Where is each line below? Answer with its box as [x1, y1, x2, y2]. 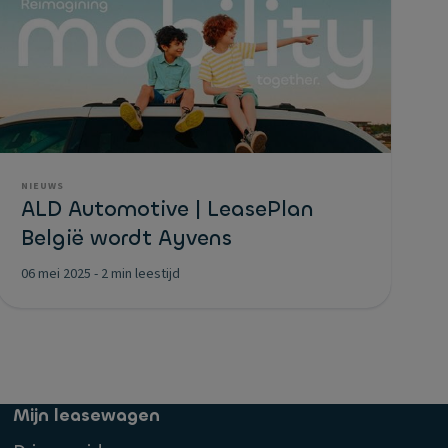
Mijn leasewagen [13, 404, 160, 427]
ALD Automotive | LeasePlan [21, 195, 314, 223]
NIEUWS [21, 179, 64, 193]
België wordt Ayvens [21, 224, 232, 252]
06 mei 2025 [21, 263, 91, 284]
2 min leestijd [101, 263, 180, 284]
